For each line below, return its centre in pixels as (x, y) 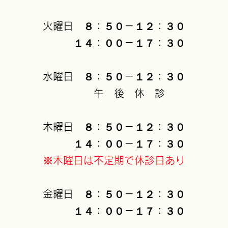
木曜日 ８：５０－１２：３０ (114, 127)
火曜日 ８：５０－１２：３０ (114, 26)
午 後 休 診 (114, 93)
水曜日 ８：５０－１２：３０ (114, 76)
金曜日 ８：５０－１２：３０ (114, 194)
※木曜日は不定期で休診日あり (114, 160)
